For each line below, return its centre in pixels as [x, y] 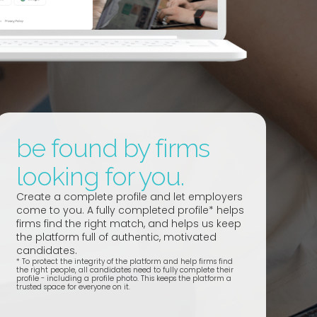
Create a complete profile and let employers [129, 197]
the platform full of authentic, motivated [116, 237]
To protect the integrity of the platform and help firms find [127, 262]
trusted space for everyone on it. [73, 287]
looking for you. [100, 177]
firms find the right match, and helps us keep [128, 224]
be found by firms [113, 148]
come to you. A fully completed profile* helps [130, 211]
